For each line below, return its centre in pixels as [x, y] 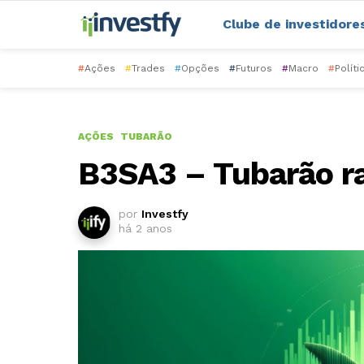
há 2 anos [145, 229]
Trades [148, 69]
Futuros [254, 69]
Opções [200, 69]
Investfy [165, 214]
